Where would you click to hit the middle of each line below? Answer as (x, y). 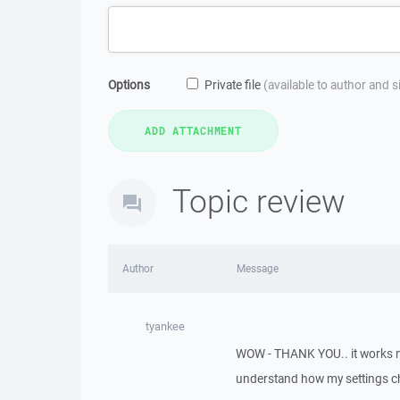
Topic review (259, 200)
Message (257, 268)
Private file (234, 85)
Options (129, 85)
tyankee (165, 326)
